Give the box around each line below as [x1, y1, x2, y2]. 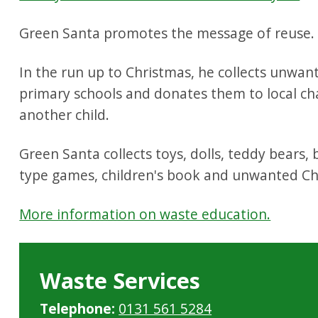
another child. [19, 104, 110, 124]
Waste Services [40, 265, 201, 295]
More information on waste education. [19, 204, 271, 224]
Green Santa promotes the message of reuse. [19, 23, 315, 43]
